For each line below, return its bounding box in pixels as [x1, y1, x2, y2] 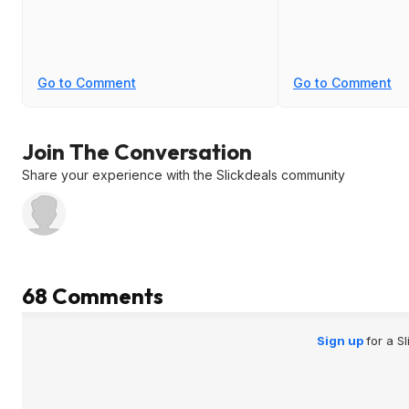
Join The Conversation [22, 138, 252, 165]
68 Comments [22, 282, 163, 309]
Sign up [316, 333, 366, 348]
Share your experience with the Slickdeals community [22, 167, 345, 183]
